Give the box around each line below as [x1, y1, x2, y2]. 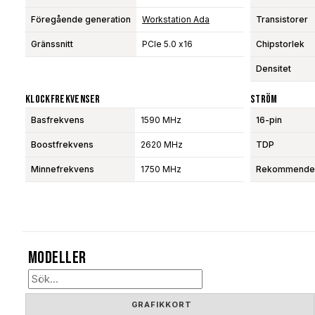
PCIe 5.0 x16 [142, 38, 193, 49]
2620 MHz [141, 139, 183, 150]
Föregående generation [31, 13, 131, 25]
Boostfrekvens [31, 139, 94, 150]
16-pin [255, 114, 282, 125]
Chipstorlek [255, 38, 304, 49]
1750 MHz [141, 163, 181, 174]
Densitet [255, 63, 291, 74]
